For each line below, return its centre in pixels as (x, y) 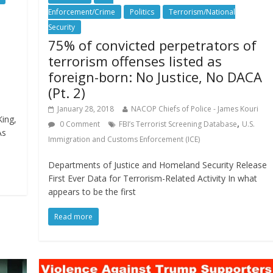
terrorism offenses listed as (135, 61)
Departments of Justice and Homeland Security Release (158, 165)
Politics (142, 12)
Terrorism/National (202, 12)
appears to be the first (92, 191)
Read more (74, 216)
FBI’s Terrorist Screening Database (178, 124)
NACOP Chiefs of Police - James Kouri (195, 108)
